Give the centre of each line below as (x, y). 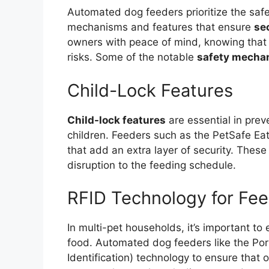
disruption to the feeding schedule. (152, 165)
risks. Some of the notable (132, 57)
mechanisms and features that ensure (161, 27)
